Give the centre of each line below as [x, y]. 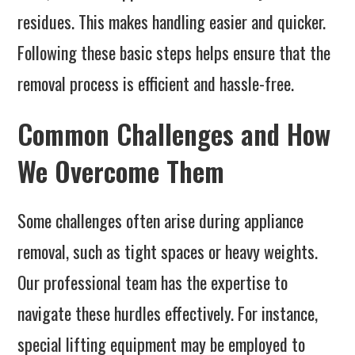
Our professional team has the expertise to [153, 282]
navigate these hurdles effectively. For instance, [168, 313]
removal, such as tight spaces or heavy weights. [168, 252]
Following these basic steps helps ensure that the [174, 53]
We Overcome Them [121, 171]
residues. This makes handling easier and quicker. [172, 22]
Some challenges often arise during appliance [161, 221]
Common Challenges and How [174, 134]
